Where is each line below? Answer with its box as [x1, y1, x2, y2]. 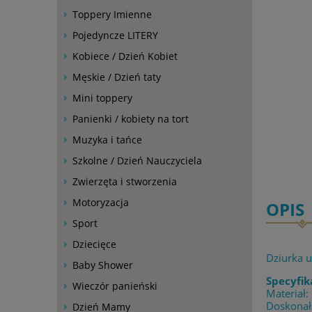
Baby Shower [72, 258, 133, 272]
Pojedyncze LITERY [72, 29, 158, 42]
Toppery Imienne [72, 8, 152, 21]
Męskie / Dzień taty [72, 70, 161, 84]
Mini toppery [72, 91, 132, 104]
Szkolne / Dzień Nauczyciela [72, 154, 202, 167]
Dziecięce [72, 237, 116, 251]
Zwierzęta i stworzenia [72, 175, 177, 188]
